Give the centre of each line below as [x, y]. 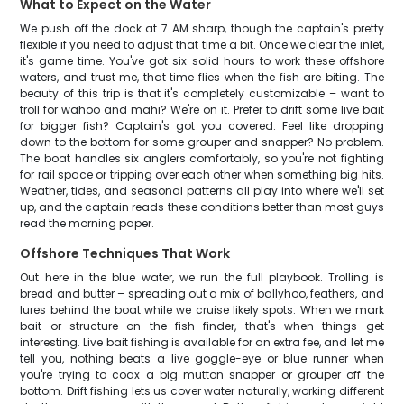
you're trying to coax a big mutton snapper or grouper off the [202, 375]
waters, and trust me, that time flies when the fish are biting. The [202, 77]
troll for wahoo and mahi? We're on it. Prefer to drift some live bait [202, 110]
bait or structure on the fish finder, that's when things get [202, 326]
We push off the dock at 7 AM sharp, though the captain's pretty [202, 28]
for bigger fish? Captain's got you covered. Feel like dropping [202, 126]
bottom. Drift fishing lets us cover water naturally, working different [202, 391]
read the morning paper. [87, 223]
